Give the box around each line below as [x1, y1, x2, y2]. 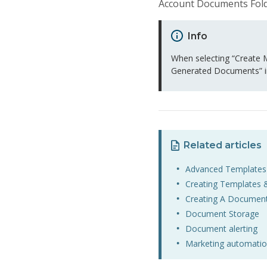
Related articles [183, 139, 262, 151]
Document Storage [185, 208, 260, 220]
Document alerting [185, 223, 258, 235]
